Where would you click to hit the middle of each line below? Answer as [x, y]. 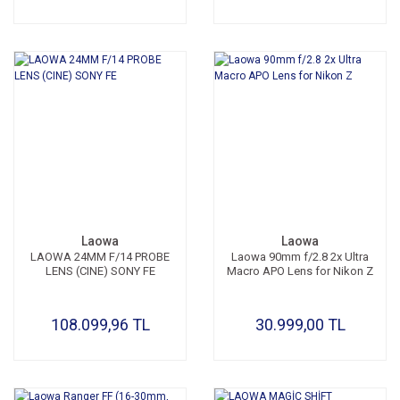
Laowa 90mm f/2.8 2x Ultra [300, 257]
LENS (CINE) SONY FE [100, 271]
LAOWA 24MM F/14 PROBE [100, 257]
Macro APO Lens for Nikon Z [300, 271]
